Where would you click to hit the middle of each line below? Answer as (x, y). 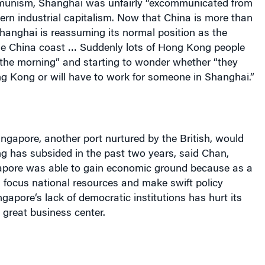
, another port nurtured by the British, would (141, 140)
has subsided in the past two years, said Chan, (118, 154)
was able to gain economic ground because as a (138, 169)
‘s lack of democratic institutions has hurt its (138, 199)
